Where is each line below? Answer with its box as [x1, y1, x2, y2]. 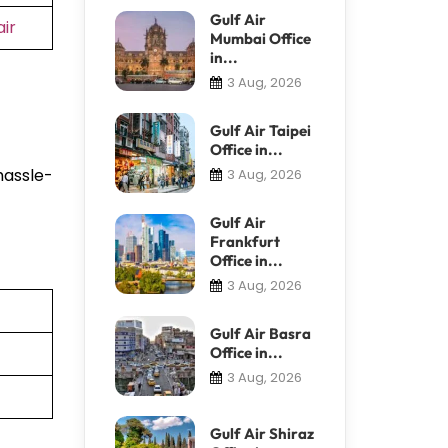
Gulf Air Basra [209, 323, 311, 343]
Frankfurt [209, 231, 280, 251]
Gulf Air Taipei [209, 120, 311, 140]
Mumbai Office [209, 28, 311, 48]
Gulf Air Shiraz [209, 423, 314, 443]
